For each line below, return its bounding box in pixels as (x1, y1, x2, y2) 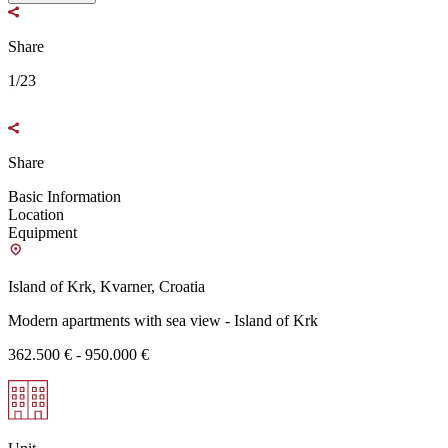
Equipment (8, 224, 77, 242)
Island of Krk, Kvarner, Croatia (8, 278, 205, 296)
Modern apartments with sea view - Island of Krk (8, 312, 318, 330)
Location (8, 206, 64, 224)
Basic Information (8, 188, 121, 206)
